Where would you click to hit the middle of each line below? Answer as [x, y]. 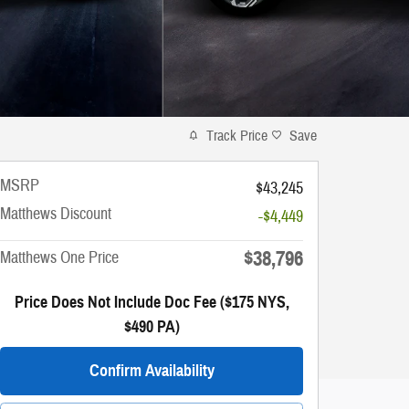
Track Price [237, 136]
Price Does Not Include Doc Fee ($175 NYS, [152, 302]
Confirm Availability [152, 370]
